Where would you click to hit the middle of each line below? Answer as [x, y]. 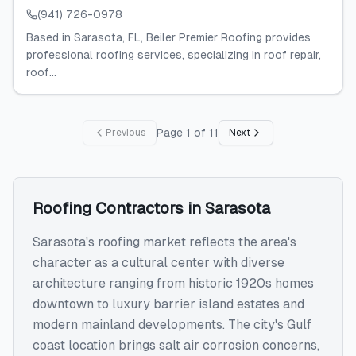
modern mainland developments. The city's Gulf [172, 325]
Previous [126, 133]
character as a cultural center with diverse [159, 263]
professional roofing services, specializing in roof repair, [174, 55]
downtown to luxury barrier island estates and [168, 304]
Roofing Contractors [108, 208]
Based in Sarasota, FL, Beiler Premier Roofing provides [168, 37]
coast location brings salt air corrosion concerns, [176, 345]
